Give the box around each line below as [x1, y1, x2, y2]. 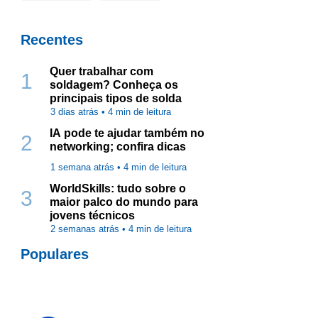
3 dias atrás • [50, 106, 109, 117]
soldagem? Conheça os [50, 79, 179, 91]
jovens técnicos [50, 209, 136, 221]
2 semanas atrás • [50, 224, 129, 234]
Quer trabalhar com [50, 65, 154, 77]
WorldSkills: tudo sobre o [50, 182, 187, 194]
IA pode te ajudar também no [50, 127, 205, 139]
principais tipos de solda [50, 92, 182, 104]
